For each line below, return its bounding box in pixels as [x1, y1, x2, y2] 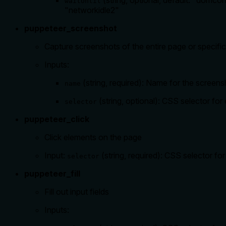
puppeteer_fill [24, 168, 80, 179]
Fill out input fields [44, 187, 109, 197]
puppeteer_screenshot [24, 23, 117, 34]
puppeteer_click [24, 114, 89, 125]
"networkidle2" [65, 5, 119, 16]
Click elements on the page [44, 132, 142, 143]
